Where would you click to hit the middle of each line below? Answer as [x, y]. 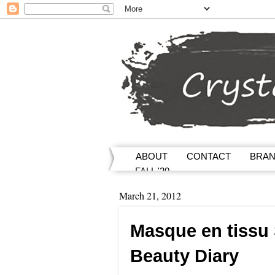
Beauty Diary [184, 256]
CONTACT [209, 156]
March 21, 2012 [150, 196]
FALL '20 [152, 171]
